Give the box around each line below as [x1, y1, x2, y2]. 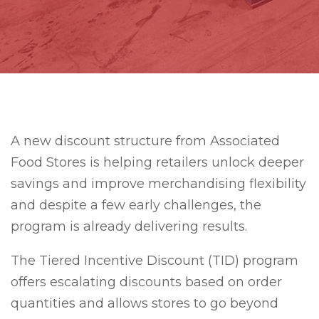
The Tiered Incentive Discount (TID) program [11, 253, 298, 268]
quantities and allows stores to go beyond [11, 296, 278, 311]
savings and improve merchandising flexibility [11, 176, 306, 192]
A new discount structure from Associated [11, 133, 280, 149]
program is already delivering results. [11, 219, 247, 234]
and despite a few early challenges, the [11, 197, 261, 213]
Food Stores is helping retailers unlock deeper [11, 155, 304, 170]
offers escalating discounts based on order [11, 274, 282, 290]
